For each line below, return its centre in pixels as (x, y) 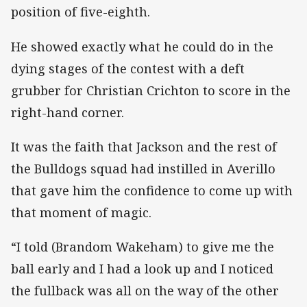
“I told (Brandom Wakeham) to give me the (143, 247)
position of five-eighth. (82, 12)
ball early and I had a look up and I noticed (142, 269)
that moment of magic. (83, 212)
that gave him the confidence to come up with (152, 190)
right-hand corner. (69, 112)
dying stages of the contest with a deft (128, 68)
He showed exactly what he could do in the (142, 46)
